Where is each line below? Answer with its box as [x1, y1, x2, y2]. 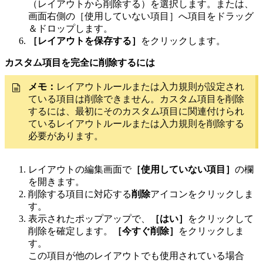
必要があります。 [28, 130, 108, 141]
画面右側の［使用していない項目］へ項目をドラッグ [28, 11, 254, 21]
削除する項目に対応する [28, 188, 131, 199]
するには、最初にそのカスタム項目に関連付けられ [28, 106, 244, 116]
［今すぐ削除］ [113, 225, 178, 236]
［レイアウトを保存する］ [28, 35, 141, 46]
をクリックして [188, 213, 254, 224]
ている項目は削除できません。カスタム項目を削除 [28, 93, 244, 104]
